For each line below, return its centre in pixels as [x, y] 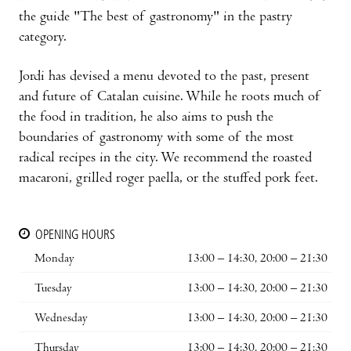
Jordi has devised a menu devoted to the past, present [164, 77]
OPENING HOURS [75, 235]
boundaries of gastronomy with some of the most [156, 138]
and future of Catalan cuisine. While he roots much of [170, 97]
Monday [54, 259]
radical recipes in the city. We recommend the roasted [165, 158]
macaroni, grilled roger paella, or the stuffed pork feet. [168, 179]
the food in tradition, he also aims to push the [146, 118]
